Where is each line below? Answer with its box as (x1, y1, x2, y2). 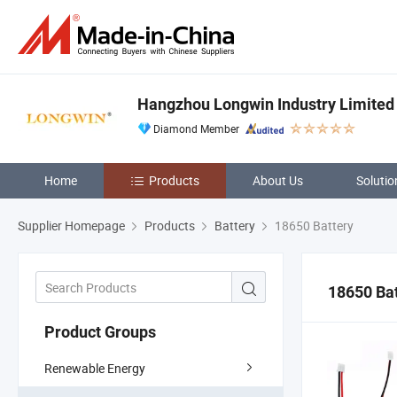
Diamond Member (153, 121, 239, 136)
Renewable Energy (44, 359, 145, 377)
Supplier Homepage (18, 217, 125, 234)
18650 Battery (272, 217, 354, 234)
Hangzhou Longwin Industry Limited (137, 95, 394, 113)
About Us (253, 172, 303, 189)
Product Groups (44, 322, 156, 341)
